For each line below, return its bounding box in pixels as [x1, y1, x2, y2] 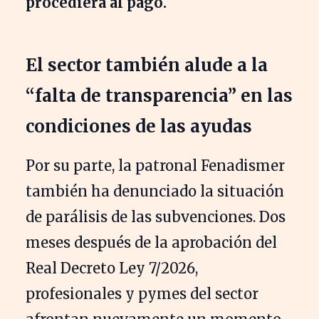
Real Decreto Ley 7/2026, [26, 258, 198, 277]
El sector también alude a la [26, 53, 268, 76]
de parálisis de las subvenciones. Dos [26, 207, 286, 226]
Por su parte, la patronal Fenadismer [26, 156, 285, 174]
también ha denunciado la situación [26, 182, 284, 200]
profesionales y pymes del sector [26, 284, 258, 303]
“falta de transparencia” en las [26, 84, 293, 107]
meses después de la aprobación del [26, 233, 277, 251]
